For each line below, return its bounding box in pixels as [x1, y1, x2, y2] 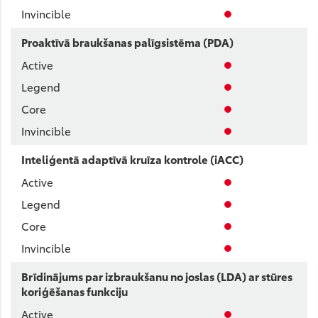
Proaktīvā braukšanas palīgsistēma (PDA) [21, 34, 234, 50]
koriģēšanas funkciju [21, 283, 128, 299]
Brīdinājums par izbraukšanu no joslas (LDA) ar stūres [21, 268, 292, 284]
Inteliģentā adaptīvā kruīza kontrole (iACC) [21, 151, 243, 167]
